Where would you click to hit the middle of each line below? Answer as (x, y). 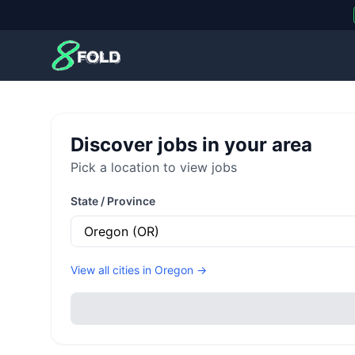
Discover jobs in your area (191, 145)
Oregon (174, 270)
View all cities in (113, 270)
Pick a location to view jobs (154, 167)
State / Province (113, 201)
